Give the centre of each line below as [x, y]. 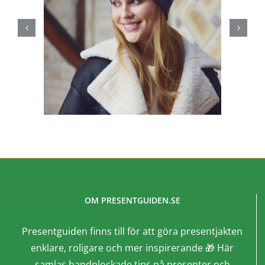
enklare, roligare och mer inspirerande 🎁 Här [132, 248]
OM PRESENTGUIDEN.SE [132, 201]
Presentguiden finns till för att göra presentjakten [132, 232]
